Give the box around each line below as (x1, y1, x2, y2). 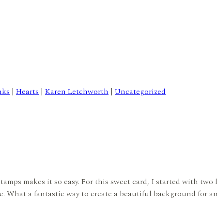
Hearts (16, 85, 39, 97)
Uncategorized (115, 85, 166, 97)
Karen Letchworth (45, 85, 108, 97)
